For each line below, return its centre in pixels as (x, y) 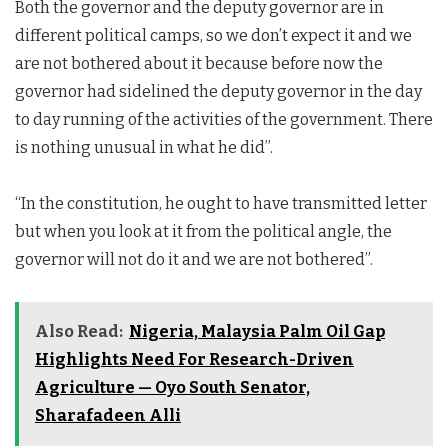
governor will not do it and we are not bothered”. (194, 259)
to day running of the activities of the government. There (224, 119)
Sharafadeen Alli (108, 415)
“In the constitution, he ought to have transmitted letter (221, 203)
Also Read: (79, 331)
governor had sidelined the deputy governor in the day (218, 91)
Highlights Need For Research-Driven (194, 359)
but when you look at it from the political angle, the (203, 231)
